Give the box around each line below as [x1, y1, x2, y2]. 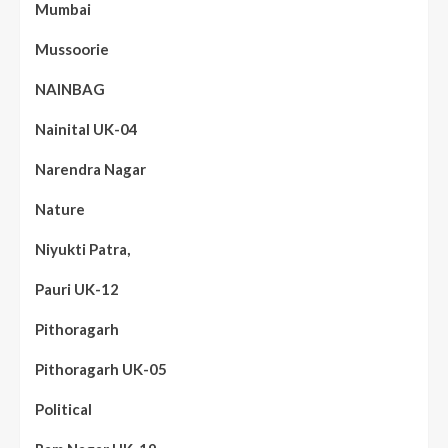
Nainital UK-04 [35, 120, 138, 139]
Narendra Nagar [35, 160, 146, 179]
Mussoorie [35, 40, 109, 59]
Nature [35, 200, 85, 219]
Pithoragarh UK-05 [35, 360, 167, 379]
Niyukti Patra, [35, 240, 130, 259]
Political [35, 400, 92, 419]
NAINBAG [35, 80, 105, 99]
